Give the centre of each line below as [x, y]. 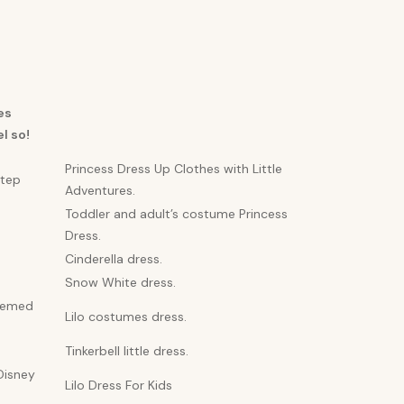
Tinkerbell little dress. [127, 350]
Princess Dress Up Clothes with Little [174, 168]
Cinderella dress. [114, 258]
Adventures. [100, 190]
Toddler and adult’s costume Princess [176, 213]
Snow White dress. [120, 282]
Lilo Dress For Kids [119, 385]
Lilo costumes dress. [126, 316]
